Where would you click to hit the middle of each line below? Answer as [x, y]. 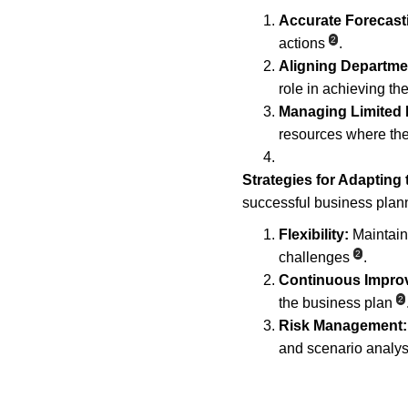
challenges [314, 257]
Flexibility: [314, 235]
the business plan [336, 303]
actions [302, 43]
